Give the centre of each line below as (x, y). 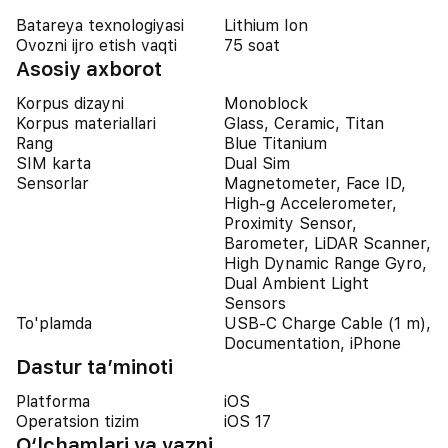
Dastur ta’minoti (94, 367)
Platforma (53, 401)
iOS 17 (247, 421)
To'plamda (54, 323)
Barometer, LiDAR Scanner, (327, 243)
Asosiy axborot (89, 69)
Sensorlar (52, 183)
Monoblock (266, 103)
